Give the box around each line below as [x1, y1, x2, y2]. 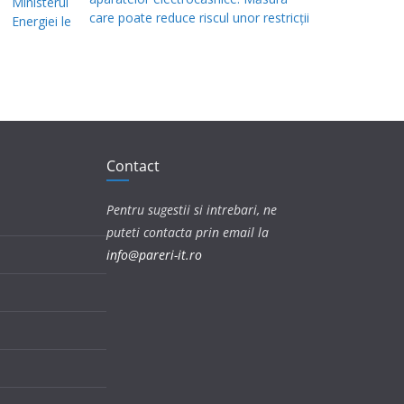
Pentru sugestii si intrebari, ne [106, 201, 277, 218]
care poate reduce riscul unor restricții [88, 9, 309, 27]
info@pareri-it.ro [106, 246, 202, 263]
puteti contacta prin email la [106, 224, 269, 241]
